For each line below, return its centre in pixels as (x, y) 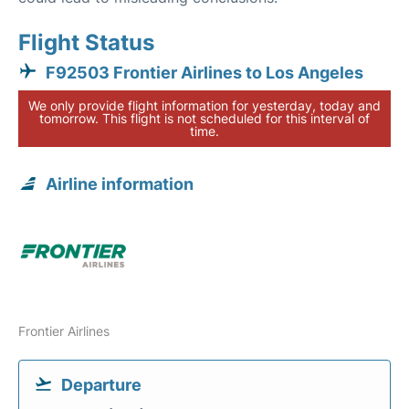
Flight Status (86, 42)
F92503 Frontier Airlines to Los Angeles (204, 73)
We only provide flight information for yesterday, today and (204, 105)
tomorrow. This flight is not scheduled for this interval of (204, 118)
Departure (101, 385)
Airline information (120, 184)
